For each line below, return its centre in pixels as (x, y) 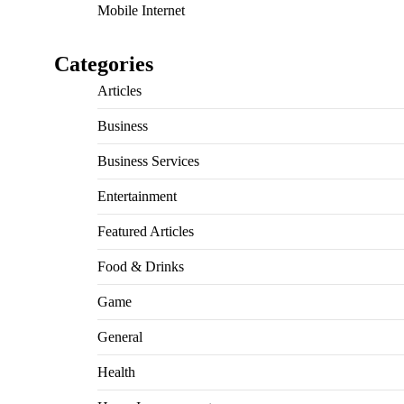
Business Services (148, 161)
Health (116, 372)
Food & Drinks (140, 266)
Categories (103, 64)
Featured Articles (145, 231)
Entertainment (137, 196)
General (119, 336)
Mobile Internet (141, 10)
